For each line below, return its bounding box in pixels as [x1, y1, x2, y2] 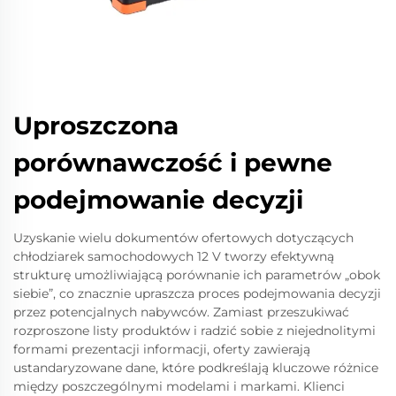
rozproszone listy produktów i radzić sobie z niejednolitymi [13, 323, 376, 339]
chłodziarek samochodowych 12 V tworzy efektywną [13, 248, 334, 264]
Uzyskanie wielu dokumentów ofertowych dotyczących [13, 230, 354, 246]
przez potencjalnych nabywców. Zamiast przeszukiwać [13, 304, 349, 320]
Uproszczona [13, 110, 179, 141]
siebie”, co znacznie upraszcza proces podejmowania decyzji [13, 286, 381, 301]
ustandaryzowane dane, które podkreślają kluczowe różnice [13, 360, 378, 376]
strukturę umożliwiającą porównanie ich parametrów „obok [13, 267, 380, 283]
